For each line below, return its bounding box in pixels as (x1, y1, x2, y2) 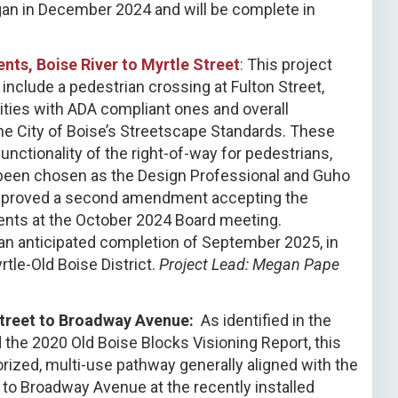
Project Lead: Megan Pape (159, 255, 339, 275)
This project (243, 55, 332, 75)
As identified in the (194, 310, 331, 330)
